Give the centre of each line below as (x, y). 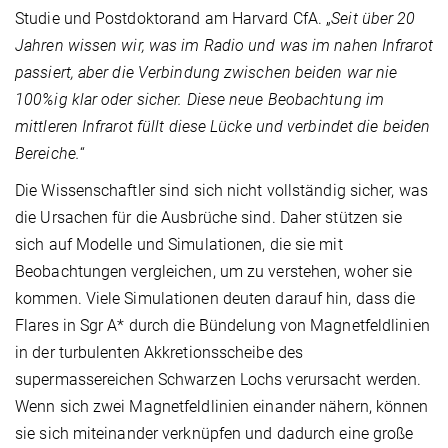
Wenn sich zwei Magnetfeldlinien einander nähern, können (222, 407)
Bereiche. (47, 154)
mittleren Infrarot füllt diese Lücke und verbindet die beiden (223, 127)
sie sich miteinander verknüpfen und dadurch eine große (214, 434)
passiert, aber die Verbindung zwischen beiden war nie (206, 73)
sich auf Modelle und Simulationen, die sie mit (179, 245)
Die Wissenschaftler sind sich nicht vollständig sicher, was (221, 191)
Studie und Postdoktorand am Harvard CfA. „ (173, 19)
